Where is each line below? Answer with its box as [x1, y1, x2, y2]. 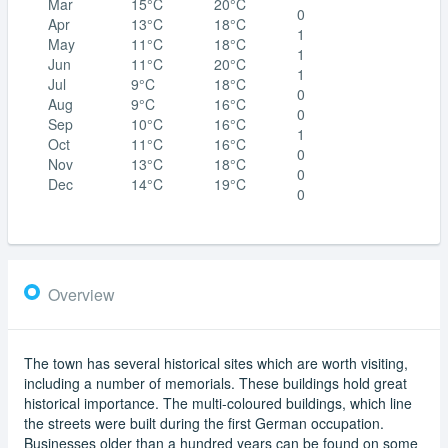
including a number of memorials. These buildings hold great [24, 372, 407, 393]
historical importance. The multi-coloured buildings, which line [24, 392, 412, 413]
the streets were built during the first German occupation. [24, 412, 384, 433]
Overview [48, 282, 115, 306]
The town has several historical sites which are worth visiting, [24, 352, 408, 373]
